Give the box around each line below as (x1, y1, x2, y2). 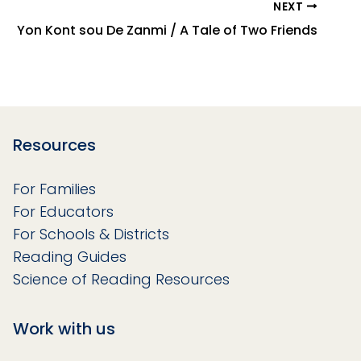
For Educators (13, 201, 114, 222)
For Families (13, 178, 96, 199)
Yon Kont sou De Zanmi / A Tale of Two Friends (17, 20, 317, 39)
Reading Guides (13, 246, 127, 267)
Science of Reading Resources (13, 268, 230, 289)
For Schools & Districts (13, 223, 169, 244)
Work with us (13, 317, 115, 340)
